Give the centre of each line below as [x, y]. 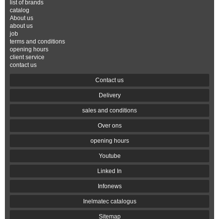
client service [27, 57]
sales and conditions [109, 110]
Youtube [109, 156]
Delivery [109, 95]
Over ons [109, 126]
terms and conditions [37, 42]
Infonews [109, 186]
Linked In [109, 171]
